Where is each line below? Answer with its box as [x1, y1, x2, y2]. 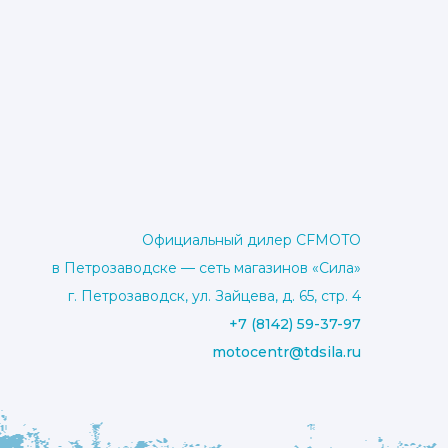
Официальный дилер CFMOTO [142, 231, 361, 250]
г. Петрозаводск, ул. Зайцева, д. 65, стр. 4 [68, 287, 361, 306]
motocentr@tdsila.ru [212, 343, 361, 362]
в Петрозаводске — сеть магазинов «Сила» [52, 259, 361, 278]
